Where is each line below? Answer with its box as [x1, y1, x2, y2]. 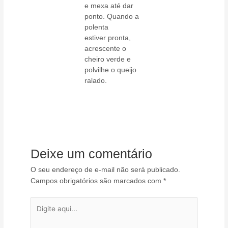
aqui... [30, 209, 50, 217]
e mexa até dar [84, 2, 134, 10]
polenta [84, 23, 109, 32]
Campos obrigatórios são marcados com [31, 177, 164, 185]
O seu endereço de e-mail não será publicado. [31, 166, 181, 174]
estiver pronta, [84, 34, 131, 42]
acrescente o [84, 44, 127, 53]
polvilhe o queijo [84, 66, 137, 74]
